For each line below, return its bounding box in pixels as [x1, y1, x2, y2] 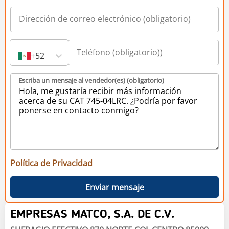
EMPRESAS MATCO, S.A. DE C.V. [10, 208, 174, 221]
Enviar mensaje [85, 181, 144, 193]
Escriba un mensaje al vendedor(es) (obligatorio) [18, 75, 164, 85]
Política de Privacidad [10, 157, 93, 169]
